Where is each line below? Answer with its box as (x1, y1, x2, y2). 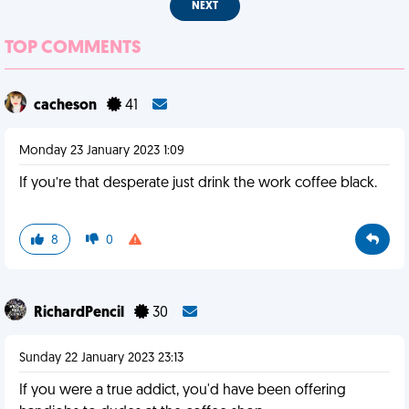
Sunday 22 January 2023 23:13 (19, 351, 184, 365)
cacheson (34, 99, 100, 113)
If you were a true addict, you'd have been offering (19, 383, 346, 398)
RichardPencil (34, 306, 127, 320)
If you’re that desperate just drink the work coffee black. (19, 176, 377, 191)
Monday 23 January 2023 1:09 (19, 144, 184, 158)
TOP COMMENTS (5, 39, 142, 58)
